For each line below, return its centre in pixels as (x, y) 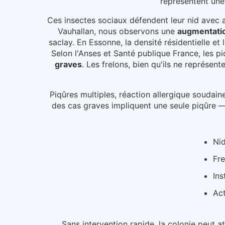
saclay (61, 42)
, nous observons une (134, 31)
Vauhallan (76, 31)
